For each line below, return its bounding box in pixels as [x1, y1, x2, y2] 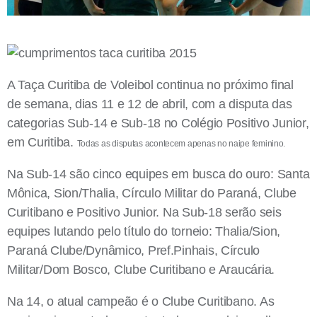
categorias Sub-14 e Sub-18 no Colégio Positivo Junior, [7, 116, 309, 131]
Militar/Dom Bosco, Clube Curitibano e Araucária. [7, 263, 275, 277]
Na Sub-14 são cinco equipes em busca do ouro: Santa [7, 167, 310, 182]
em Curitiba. [7, 135, 77, 150]
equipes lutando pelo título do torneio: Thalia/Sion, [7, 224, 280, 239]
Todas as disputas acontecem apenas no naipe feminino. [76, 139, 286, 149]
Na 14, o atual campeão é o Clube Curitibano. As [7, 294, 275, 309]
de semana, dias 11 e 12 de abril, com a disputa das [7, 97, 292, 112]
